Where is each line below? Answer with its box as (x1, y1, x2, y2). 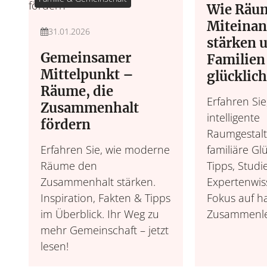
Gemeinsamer (41, 49, 131, 66)
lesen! (41, 239, 69, 253)
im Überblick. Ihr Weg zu (41, 207, 159, 221)
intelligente (206, 110, 260, 125)
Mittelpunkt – (41, 66, 133, 83)
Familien (206, 51, 265, 68)
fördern (41, 116, 91, 133)
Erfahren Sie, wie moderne (41, 142, 170, 157)
